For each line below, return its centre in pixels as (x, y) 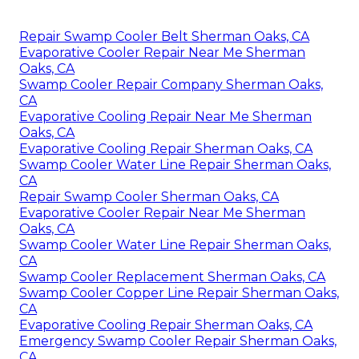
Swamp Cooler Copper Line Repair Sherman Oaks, (179, 292)
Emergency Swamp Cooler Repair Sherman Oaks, (178, 341)
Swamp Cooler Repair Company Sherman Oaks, (171, 84)
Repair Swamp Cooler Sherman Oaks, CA (149, 196)
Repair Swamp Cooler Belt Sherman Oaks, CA (164, 36)
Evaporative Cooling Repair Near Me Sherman (165, 116)
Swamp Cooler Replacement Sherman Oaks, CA (172, 276)
